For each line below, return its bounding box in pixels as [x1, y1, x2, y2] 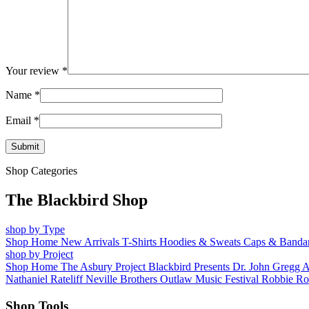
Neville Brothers [86, 273, 160, 286]
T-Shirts [122, 236, 159, 248]
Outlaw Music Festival [160, 273, 261, 286]
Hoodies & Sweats [159, 236, 243, 248]
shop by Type [6, 223, 65, 236]
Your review [6, 65, 62, 77]
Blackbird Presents [148, 261, 232, 273]
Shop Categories [6, 165, 77, 177]
